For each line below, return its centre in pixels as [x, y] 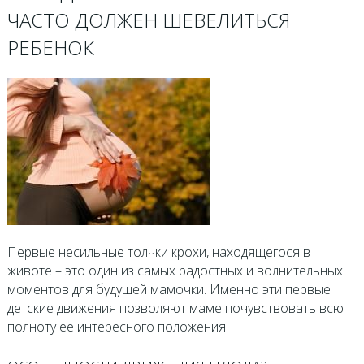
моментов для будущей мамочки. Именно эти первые [169, 289]
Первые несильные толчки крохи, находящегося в [158, 251]
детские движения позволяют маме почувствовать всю [175, 308]
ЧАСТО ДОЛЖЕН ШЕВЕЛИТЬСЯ [148, 19]
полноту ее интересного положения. [117, 326]
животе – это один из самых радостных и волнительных [175, 270]
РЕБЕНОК [50, 47]
